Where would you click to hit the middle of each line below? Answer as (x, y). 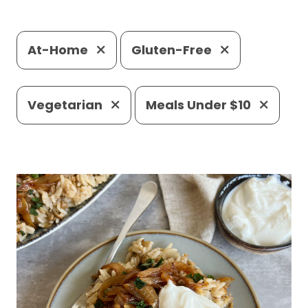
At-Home (59, 50)
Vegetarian (66, 105)
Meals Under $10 (200, 105)
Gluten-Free (173, 50)
